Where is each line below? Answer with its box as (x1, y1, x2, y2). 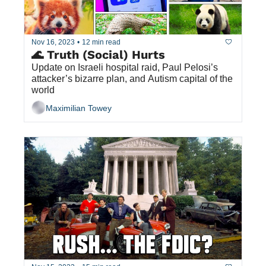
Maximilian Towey (46, 103, 112, 113)
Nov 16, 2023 (31, 37, 75, 46)
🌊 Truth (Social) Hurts (31, 47, 165, 62)
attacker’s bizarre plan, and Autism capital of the (31, 74, 233, 84)
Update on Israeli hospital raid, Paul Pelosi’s (31, 62, 218, 73)
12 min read (82, 37, 121, 46)
